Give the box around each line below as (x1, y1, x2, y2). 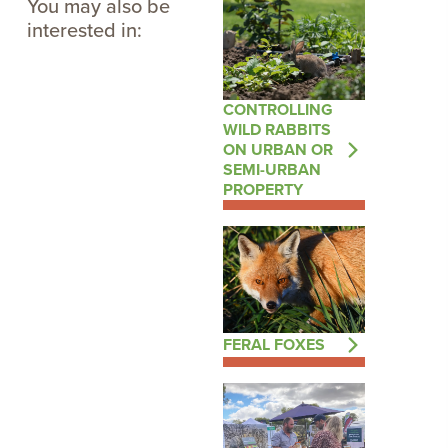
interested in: (26, 14, 142, 45)
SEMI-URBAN (222, 158, 321, 181)
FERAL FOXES (222, 332, 325, 356)
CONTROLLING (222, 98, 333, 121)
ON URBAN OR (222, 138, 333, 161)
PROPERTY (222, 178, 303, 201)
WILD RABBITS (222, 118, 331, 141)
